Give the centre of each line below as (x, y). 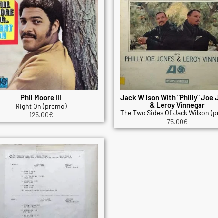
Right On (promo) (41, 106)
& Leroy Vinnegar (177, 105)
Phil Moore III (41, 98)
